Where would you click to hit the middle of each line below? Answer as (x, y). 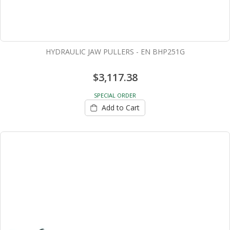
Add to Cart (121, 107)
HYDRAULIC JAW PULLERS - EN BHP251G (115, 52)
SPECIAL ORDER (115, 95)
